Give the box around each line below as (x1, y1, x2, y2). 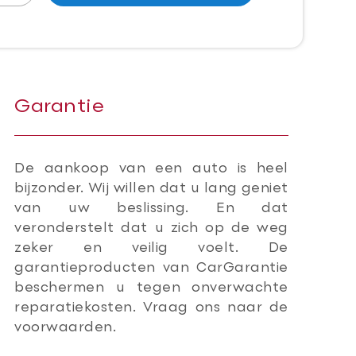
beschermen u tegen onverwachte (14, 281, 288, 295)
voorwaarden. (14, 321, 117, 335)
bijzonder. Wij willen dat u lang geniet (14, 182, 288, 195)
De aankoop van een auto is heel (14, 162, 288, 176)
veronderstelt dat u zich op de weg (14, 222, 288, 235)
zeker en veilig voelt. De (14, 242, 288, 255)
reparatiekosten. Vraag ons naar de (14, 301, 288, 315)
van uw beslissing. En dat (14, 202, 288, 215)
